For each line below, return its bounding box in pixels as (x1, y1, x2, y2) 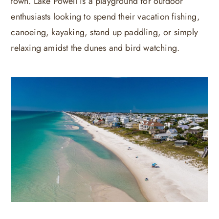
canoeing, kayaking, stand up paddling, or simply (11, 25, 198, 39)
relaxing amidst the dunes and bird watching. (11, 41, 180, 54)
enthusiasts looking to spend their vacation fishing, (11, 10, 200, 23)
